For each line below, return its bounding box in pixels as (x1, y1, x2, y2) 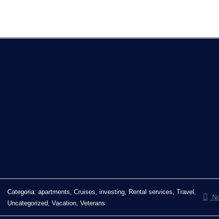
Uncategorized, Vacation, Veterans (7, 199, 105, 207)
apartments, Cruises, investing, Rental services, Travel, (38, 188, 196, 196)
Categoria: (7, 188, 38, 196)
